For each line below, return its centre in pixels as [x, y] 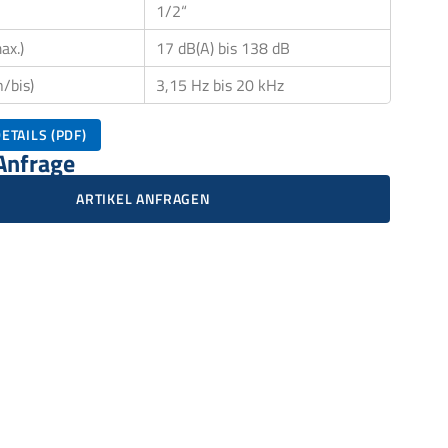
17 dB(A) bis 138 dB [223, 48]
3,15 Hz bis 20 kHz [220, 85]
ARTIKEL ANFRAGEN [143, 199]
